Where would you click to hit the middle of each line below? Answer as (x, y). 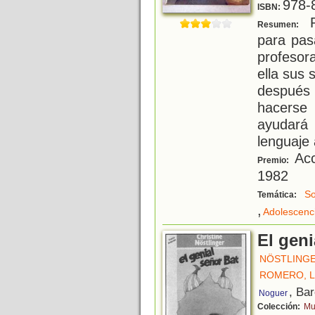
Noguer (273, 294)
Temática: (278, 195)
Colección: (280, 307)
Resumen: (279, 25)
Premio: (274, 161)
